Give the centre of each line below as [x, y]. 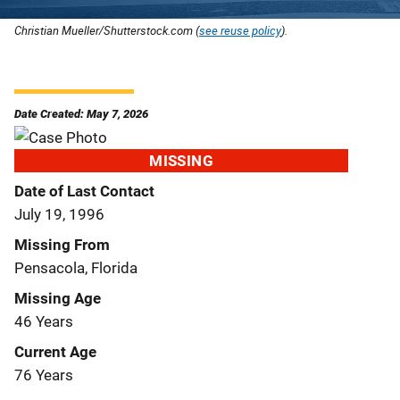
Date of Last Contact [84, 191]
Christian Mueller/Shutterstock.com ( [107, 30]
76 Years [44, 375]
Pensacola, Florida [76, 267]
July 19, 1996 [59, 214]
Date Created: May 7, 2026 [81, 113]
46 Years [44, 321]
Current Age [55, 351]
